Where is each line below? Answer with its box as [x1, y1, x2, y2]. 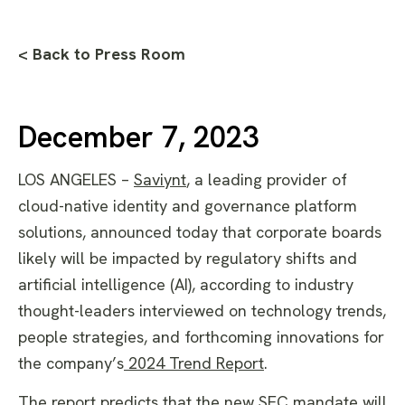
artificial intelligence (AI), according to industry [18, 274, 353, 296]
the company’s [18, 353, 124, 374]
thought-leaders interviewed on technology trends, [18, 300, 386, 322]
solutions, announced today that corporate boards [18, 221, 381, 243]
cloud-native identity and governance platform [18, 195, 357, 217]
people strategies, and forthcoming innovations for [18, 326, 384, 348]
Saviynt [134, 169, 186, 191]
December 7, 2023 [18, 118, 259, 157]
